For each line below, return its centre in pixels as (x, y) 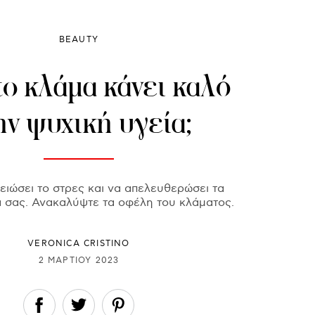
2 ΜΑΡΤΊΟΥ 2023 (79, 260)
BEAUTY (79, 40)
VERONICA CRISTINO (79, 244)
